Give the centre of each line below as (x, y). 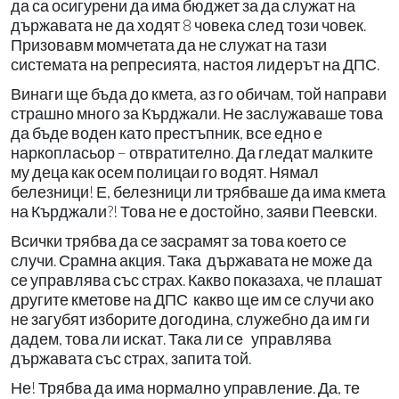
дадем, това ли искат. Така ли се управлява (171, 338)
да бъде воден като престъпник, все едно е (167, 133)
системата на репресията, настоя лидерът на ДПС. (196, 64)
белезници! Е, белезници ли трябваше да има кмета (198, 191)
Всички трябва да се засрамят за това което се (179, 240)
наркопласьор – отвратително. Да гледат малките (192, 152)
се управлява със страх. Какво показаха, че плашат (196, 280)
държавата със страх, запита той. (132, 358)
